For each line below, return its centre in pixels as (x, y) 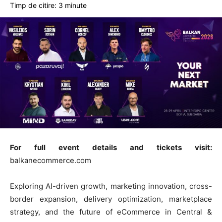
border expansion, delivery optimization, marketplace (111, 199)
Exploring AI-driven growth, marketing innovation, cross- (111, 186)
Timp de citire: (33, 5)
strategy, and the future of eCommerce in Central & (111, 212)
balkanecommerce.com (51, 161)
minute (76, 5)
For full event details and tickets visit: (111, 148)
